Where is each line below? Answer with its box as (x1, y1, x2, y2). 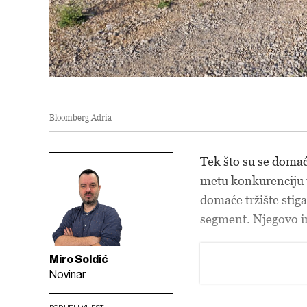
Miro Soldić (49, 252, 108, 266)
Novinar (49, 267, 86, 281)
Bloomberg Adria (49, 112, 112, 123)
